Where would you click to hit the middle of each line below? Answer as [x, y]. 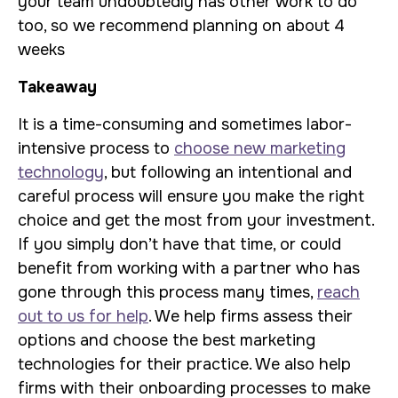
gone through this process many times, [167, 292]
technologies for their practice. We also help [184, 364]
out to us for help [83, 316]
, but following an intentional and [228, 172]
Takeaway [57, 87]
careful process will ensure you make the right [191, 196]
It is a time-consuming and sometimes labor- [185, 124]
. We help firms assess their [251, 316]
